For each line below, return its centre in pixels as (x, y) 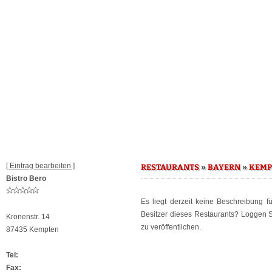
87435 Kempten (32, 229)
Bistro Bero (26, 178)
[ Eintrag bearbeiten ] (40, 166)
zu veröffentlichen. (171, 227)
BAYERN (224, 168)
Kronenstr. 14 (28, 217)
